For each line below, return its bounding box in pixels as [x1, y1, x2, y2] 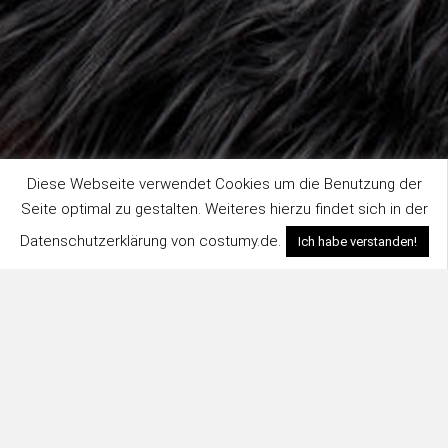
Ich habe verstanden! [297, 234, 417, 249]
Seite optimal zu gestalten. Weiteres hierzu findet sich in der [20, 200, 428, 218]
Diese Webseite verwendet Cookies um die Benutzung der [26, 174, 422, 193]
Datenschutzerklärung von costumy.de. [19, 232, 281, 250]
